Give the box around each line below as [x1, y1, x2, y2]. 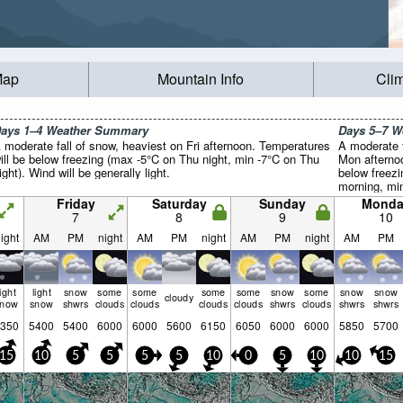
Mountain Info [157, 68, 245, 90]
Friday [56, 194, 95, 212]
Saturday [151, 194, 207, 212]
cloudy [164, 290, 194, 305]
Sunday [259, 194, 306, 212]
